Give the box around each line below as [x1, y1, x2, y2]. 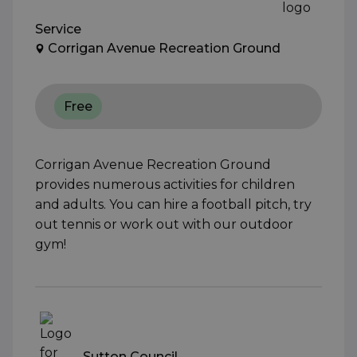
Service [35, 22, 81, 37]
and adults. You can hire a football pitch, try [35, 197, 312, 213]
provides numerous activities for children [35, 177, 295, 193]
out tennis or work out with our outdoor [35, 217, 293, 233]
